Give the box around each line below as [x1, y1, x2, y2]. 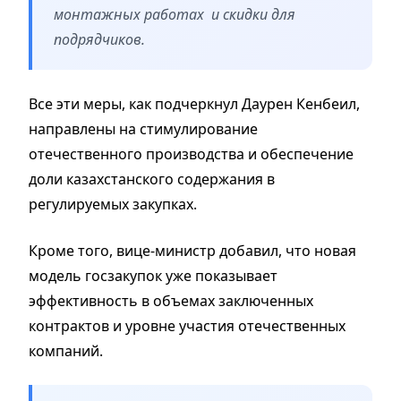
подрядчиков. [54, 29, 149, 49]
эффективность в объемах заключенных [29, 290, 313, 311]
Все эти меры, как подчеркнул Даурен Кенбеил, [29, 93, 360, 114]
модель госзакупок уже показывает [29, 265, 277, 286]
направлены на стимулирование [29, 118, 258, 139]
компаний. [29, 340, 103, 361]
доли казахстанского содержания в [29, 168, 275, 189]
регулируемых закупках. [29, 193, 197, 214]
